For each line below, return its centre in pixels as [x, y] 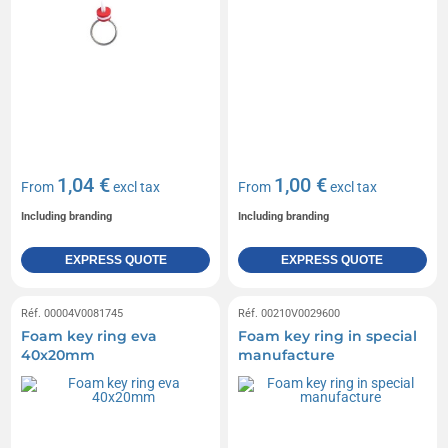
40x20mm [58, 354]
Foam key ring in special [327, 335]
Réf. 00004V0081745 [72, 313]
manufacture [286, 354]
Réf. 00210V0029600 [289, 313]
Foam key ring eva [89, 335]
